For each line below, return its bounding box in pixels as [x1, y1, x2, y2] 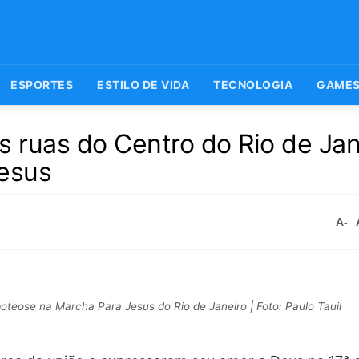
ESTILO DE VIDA [97, 78, 189, 91]
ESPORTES [10, 78, 73, 91]
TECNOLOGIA [213, 78, 292, 91]
